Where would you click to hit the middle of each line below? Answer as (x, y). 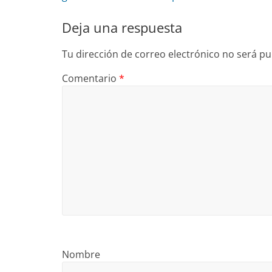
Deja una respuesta (122, 28)
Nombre (81, 255)
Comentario (90, 79)
